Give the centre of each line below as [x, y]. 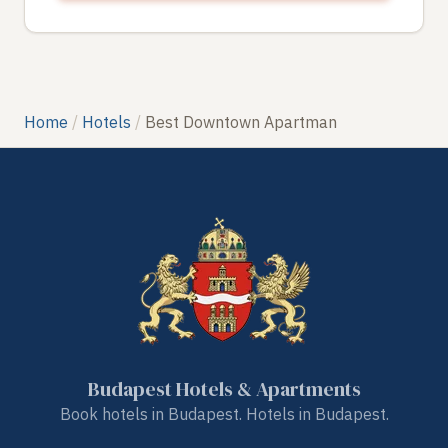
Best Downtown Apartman [241, 121]
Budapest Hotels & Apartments [224, 388]
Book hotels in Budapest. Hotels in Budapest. [224, 413]
